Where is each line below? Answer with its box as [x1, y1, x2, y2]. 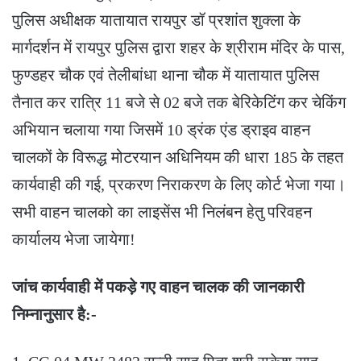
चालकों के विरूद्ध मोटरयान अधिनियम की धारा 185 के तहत [12, 148, 343, 167]
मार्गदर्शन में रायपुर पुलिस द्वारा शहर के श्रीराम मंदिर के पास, [12, 39, 345, 57]
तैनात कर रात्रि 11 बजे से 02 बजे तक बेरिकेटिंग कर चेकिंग [12, 93, 346, 112]
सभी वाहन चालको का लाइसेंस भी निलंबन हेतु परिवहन [12, 203, 312, 222]
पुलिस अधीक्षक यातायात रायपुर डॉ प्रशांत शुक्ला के [12, 11, 301, 30]
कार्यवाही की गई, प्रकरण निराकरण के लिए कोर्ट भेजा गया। [12, 176, 346, 194]
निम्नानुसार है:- [12, 305, 97, 324]
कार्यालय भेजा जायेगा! [12, 230, 135, 249]
